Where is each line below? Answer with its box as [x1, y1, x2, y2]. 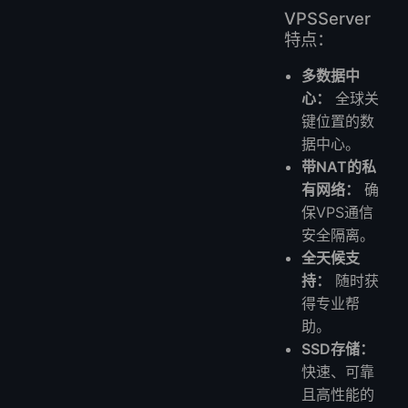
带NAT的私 [301, 157, 377, 176]
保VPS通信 [301, 202, 374, 221]
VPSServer [284, 7, 371, 28]
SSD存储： [301, 339, 375, 358]
